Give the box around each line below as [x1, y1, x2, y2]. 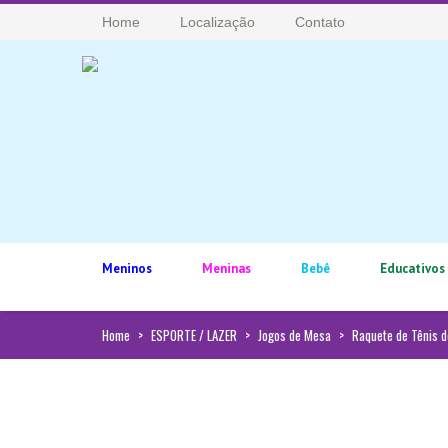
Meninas [202, 260, 251, 277]
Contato [295, 14, 345, 30]
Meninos [102, 260, 152, 277]
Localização [180, 14, 255, 30]
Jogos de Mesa [258, 325, 331, 345]
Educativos [380, 260, 445, 277]
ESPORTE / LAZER [151, 325, 237, 345]
